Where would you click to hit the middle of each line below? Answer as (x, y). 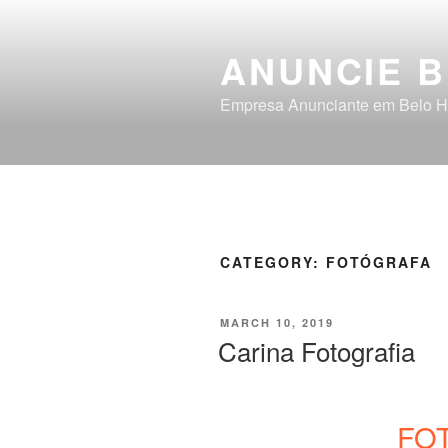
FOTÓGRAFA (379, 262)
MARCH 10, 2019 (277, 322)
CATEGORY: (273, 262)
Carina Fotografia (316, 351)
